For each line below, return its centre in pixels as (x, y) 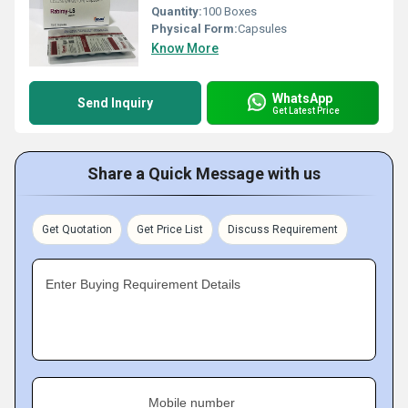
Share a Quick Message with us (204, 173)
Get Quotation (77, 229)
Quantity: (177, 11)
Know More (185, 48)
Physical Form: (194, 29)
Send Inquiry (115, 103)
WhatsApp (302, 98)
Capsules (262, 29)
